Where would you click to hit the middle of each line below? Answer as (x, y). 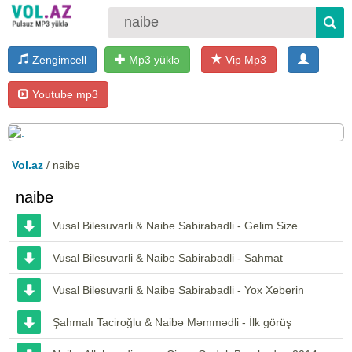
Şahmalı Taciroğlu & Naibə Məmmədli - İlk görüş (172, 322)
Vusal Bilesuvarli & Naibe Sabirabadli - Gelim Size (175, 225)
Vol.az (27, 165)
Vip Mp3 (244, 59)
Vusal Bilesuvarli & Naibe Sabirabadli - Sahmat (168, 257)
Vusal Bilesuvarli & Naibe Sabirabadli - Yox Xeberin (178, 290)
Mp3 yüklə (153, 59)
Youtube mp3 (64, 94)
